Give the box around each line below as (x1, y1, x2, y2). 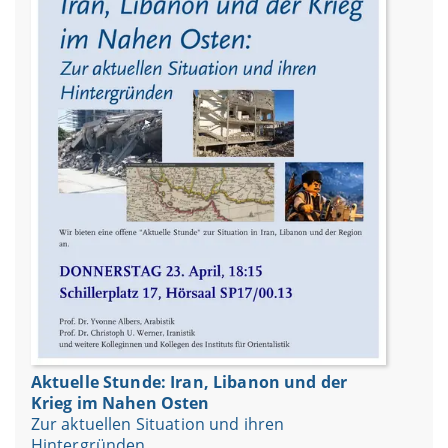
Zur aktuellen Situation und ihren (30, 413, 285, 436)
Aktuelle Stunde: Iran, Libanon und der (30, 371, 348, 394)
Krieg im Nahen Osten (30, 392, 210, 415)
